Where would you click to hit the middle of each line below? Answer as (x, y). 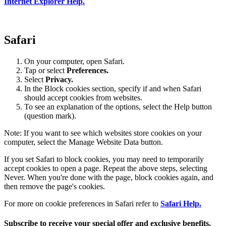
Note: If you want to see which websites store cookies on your (103, 133)
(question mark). (50, 116)
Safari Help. (181, 204)
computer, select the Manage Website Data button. (83, 142)
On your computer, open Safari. (74, 62)
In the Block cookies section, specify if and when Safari (113, 89)
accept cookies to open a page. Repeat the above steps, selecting (106, 168)
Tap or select (45, 71)
